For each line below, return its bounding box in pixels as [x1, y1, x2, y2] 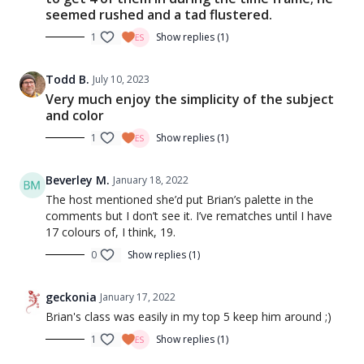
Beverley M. [45, 171, 110, 188]
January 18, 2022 [113, 172, 188, 187]
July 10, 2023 [93, 71, 149, 86]
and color [45, 106, 104, 124]
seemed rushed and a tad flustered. [45, 5, 272, 24]
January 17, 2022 [100, 289, 175, 304]
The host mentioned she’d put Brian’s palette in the [45, 191, 314, 207]
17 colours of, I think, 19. [45, 223, 175, 240]
